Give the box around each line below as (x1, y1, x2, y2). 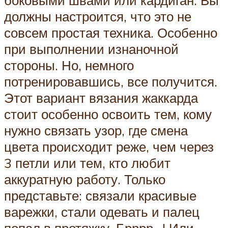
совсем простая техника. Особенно (4, 24, 217, 41)
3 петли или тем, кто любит (4, 154, 170, 171)
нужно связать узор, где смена (4, 122, 188, 138)
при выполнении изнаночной (4, 40, 179, 57)
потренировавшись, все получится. (4, 73, 217, 90)
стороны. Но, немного (4, 56, 134, 73)
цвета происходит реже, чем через (4, 138, 214, 155)
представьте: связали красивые (4, 187, 196, 204)
